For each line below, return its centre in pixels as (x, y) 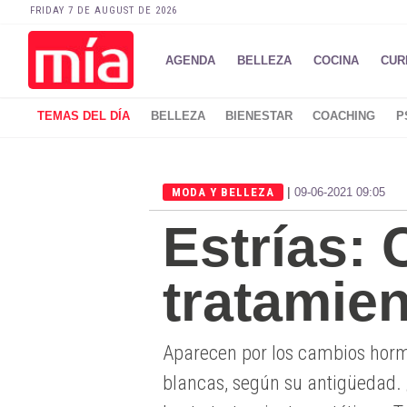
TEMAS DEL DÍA (84, 116)
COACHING (344, 116)
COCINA (336, 61)
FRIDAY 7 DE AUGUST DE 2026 (104, 10)
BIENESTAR (258, 116)
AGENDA (190, 61)
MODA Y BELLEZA (223, 192)
